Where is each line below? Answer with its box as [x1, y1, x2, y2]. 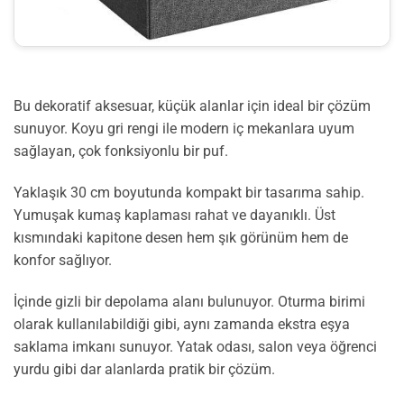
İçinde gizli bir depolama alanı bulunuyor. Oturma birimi [14, 292, 365, 310]
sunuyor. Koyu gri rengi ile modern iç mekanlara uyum [14, 120, 354, 138]
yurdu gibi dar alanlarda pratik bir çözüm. [14, 360, 275, 378]
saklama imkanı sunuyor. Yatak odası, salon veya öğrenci [14, 337, 377, 355]
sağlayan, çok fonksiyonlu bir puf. [14, 142, 228, 161]
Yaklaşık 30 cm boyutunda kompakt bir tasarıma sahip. [14, 183, 364, 201]
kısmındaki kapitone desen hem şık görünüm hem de [14, 228, 348, 246]
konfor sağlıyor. [14, 251, 112, 269]
